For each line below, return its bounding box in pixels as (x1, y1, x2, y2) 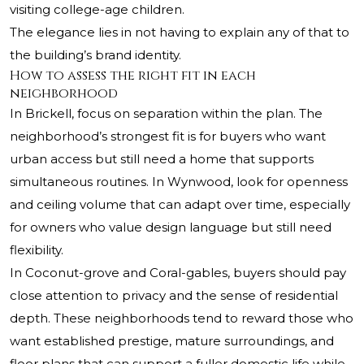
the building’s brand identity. (10, 47, 181, 63)
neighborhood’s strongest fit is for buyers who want (10, 128, 326, 145)
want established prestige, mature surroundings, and (10, 333, 334, 349)
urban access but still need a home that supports (10, 151, 314, 167)
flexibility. (10, 242, 63, 258)
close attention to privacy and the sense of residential (10, 288, 338, 304)
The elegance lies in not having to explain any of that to (10, 24, 349, 41)
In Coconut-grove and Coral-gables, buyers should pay (10, 265, 346, 281)
